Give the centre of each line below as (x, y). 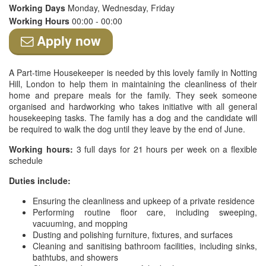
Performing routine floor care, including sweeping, (145, 212)
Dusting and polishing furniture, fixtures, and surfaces (133, 235)
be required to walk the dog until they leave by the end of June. (127, 129)
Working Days (38, 8)
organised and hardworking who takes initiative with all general (133, 106)
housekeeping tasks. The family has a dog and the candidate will (133, 118)
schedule (26, 160)
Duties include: (40, 180)
